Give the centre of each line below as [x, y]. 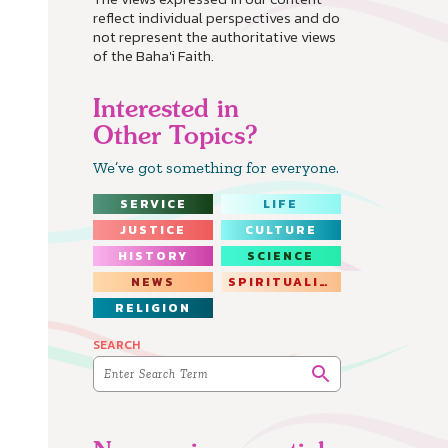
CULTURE [280, 230]
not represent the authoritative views [214, 37]
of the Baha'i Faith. [153, 56]
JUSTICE [153, 230]
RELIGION [153, 308]
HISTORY [153, 256]
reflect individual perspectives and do [216, 18]
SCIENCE [281, 256]
